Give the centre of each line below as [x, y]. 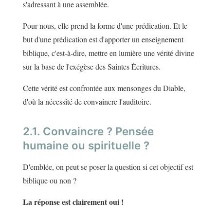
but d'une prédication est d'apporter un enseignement [103, 39]
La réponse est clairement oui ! [73, 202]
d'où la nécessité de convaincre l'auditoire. [87, 102]
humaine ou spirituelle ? [86, 145]
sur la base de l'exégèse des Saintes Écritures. [92, 67]
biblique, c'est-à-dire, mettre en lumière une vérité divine [109, 53]
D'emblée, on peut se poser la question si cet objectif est [108, 167]
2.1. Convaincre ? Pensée [88, 131]
